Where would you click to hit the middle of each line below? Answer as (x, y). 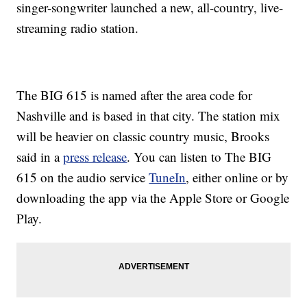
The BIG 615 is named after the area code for (135, 95)
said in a (40, 157)
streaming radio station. (78, 28)
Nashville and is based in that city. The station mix (149, 116)
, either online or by (237, 177)
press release (95, 157)
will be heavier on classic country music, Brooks (143, 136)
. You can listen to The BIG (199, 157)
